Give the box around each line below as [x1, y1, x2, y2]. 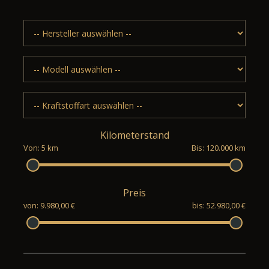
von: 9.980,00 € [23, 200, 75, 211]
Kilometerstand [100, 128, 169, 142]
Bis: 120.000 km [192, 142, 246, 154]
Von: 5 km [23, 142, 58, 154]
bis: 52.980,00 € [192, 200, 246, 211]
